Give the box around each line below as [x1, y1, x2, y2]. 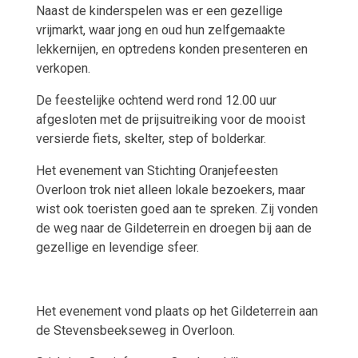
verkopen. [35, 61, 90, 77]
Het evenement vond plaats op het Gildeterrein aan [35, 304, 318, 320]
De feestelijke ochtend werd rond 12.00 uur [35, 93, 276, 109]
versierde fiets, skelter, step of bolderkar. [35, 131, 266, 147]
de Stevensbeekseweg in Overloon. [35, 323, 235, 339]
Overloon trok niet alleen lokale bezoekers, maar [35, 182, 305, 198]
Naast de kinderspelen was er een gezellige [35, 3, 283, 19]
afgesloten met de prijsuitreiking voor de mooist [35, 112, 305, 128]
